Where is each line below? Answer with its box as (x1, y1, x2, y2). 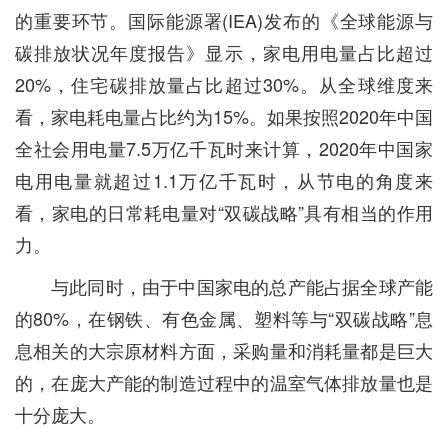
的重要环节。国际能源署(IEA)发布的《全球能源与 (15, 7, 433, 33)
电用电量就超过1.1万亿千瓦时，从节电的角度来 (15, 167, 433, 193)
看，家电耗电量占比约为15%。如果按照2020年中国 (15, 103, 433, 129)
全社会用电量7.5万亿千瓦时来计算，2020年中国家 (15, 135, 433, 161)
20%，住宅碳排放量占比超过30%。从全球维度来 (15, 71, 433, 97)
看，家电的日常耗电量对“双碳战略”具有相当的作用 (15, 199, 433, 225)
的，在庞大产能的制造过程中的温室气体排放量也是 (15, 369, 433, 395)
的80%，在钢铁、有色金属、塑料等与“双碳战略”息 (15, 305, 433, 331)
